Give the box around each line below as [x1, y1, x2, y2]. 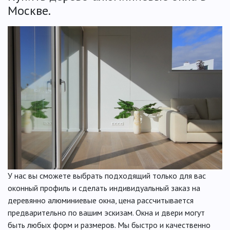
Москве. [8, 3, 51, 19]
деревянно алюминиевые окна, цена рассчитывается [8, 195, 194, 205]
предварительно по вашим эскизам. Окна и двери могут [8, 207, 205, 218]
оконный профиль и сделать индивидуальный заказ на [8, 182, 200, 193]
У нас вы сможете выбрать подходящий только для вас [8, 170, 206, 181]
